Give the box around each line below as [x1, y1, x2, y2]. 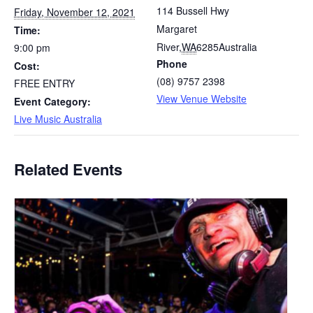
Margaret [156, 22, 197, 36]
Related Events [14, 158, 122, 181]
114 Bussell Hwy [156, 3, 229, 18]
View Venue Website [156, 92, 247, 106]
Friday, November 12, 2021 [14, 5, 135, 20]
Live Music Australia [14, 112, 102, 126]
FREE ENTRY [14, 76, 75, 91]
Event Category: [14, 94, 91, 109]
